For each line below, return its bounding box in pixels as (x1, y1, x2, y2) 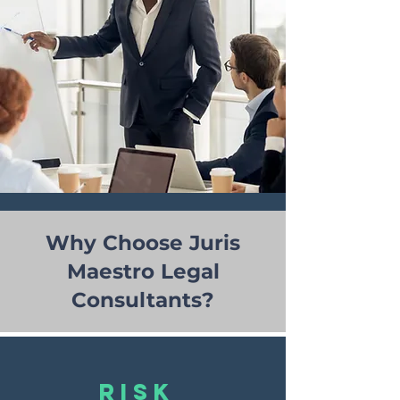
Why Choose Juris (46, 230, 240, 255)
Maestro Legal (66, 259, 220, 284)
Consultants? (71, 287, 214, 312)
